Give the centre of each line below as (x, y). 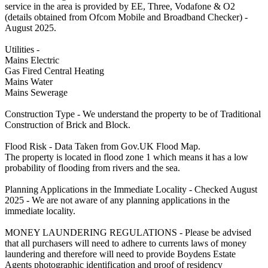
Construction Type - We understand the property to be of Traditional (133, 114)
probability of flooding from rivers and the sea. (92, 167)
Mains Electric (32, 60)
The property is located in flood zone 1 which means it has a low (127, 157)
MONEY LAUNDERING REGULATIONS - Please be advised (128, 232)
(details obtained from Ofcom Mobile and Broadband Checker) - (126, 17)
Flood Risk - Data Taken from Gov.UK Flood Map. (103, 146)
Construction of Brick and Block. (68, 124)
